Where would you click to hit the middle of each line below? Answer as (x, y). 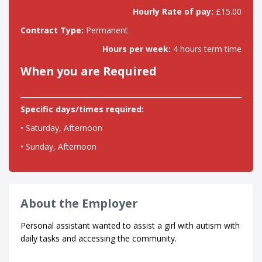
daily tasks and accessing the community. (99, 238)
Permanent (106, 30)
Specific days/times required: (82, 109)
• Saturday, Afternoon (61, 128)
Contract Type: (52, 30)
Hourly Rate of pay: (173, 11)
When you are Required (89, 71)
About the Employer (79, 203)
